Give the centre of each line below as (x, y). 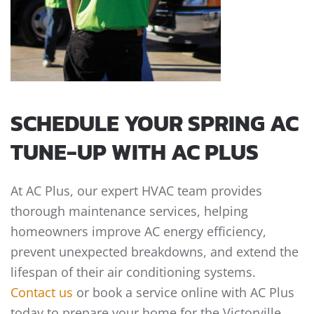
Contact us (42, 293)
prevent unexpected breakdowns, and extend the (155, 252)
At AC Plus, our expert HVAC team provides (136, 191)
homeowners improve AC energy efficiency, (138, 232)
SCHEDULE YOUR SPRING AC (155, 124)
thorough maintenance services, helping (129, 211)
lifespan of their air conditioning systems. (133, 272)
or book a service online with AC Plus (184, 293)
